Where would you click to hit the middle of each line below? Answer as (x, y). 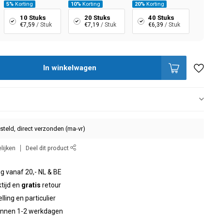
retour (51, 185)
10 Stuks (33, 18)
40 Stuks (162, 18)
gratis (31, 185)
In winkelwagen (70, 68)
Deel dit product (48, 148)
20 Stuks (97, 18)
